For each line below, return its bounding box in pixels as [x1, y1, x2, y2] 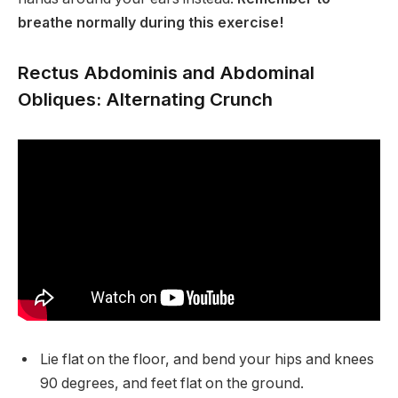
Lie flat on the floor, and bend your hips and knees [40, 350, 374, 368]
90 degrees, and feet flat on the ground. [40, 374, 304, 392]
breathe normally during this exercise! [18, 14, 283, 32]
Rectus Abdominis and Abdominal [18, 61, 314, 84]
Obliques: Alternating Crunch [18, 88, 273, 110]
